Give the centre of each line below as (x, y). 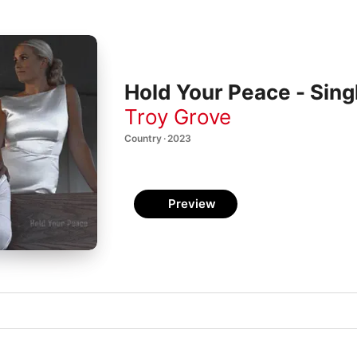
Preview (192, 204)
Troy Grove (178, 116)
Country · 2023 (158, 138)
